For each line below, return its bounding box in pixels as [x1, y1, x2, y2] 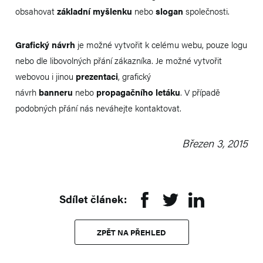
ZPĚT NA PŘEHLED [97, 227, 166, 238]
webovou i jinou [15, 69, 76, 82]
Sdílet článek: [59, 191, 127, 207]
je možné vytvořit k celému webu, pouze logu [77, 38, 247, 50]
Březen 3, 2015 [182, 134, 248, 150]
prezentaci [76, 69, 118, 82]
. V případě [180, 85, 220, 98]
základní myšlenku [57, 4, 134, 17]
